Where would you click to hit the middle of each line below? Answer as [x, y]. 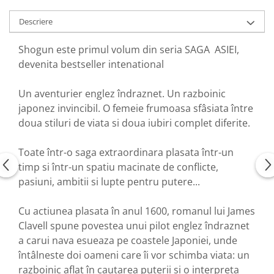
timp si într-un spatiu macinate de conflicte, [118, 167]
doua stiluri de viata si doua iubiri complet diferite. [134, 123]
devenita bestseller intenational [91, 64]
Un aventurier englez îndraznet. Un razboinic [122, 93]
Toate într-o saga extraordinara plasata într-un [126, 152]
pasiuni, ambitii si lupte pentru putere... [109, 181]
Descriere [36, 21]
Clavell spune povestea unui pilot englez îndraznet [134, 225]
